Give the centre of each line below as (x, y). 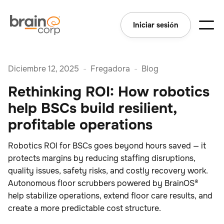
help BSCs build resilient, (92, 108)
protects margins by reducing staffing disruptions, (102, 158)
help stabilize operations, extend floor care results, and (110, 196)
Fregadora (110, 69)
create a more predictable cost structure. (84, 208)
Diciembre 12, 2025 (43, 69)
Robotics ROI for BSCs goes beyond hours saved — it (107, 146)
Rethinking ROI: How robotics (109, 92)
